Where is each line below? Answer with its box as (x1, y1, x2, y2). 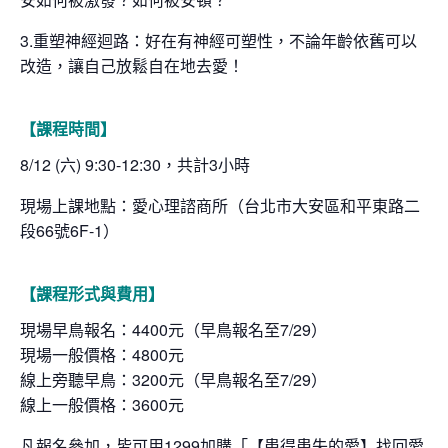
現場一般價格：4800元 (20, 342, 184, 366)
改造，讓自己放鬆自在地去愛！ (20, 53, 244, 77)
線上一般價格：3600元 (20, 392, 184, 416)
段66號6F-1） (20, 218, 119, 242)
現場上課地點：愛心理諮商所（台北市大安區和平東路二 (20, 193, 420, 217)
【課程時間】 (20, 116, 116, 140)
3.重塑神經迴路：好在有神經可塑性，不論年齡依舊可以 (20, 28, 417, 52)
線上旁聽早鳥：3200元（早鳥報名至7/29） (20, 367, 327, 391)
